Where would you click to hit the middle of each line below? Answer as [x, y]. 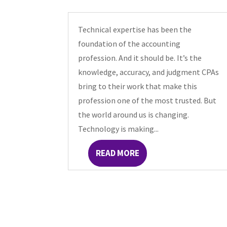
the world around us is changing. [134, 114]
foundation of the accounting [129, 43]
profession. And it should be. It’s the [140, 58]
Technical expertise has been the [135, 29]
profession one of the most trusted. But [147, 100]
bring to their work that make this [138, 86]
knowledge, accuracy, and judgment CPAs [149, 72]
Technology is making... [119, 128]
